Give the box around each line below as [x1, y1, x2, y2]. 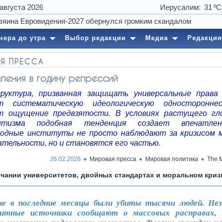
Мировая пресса [90, 156, 136, 163]
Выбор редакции [65, 34, 126, 42]
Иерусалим [160, 3, 199, 11]
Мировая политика [145, 156, 198, 163]
